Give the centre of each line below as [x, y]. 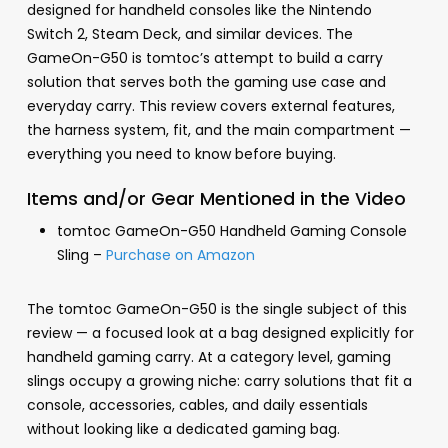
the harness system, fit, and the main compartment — [218, 129]
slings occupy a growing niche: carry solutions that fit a [219, 380]
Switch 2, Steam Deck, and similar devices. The [189, 33]
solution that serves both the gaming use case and [206, 81]
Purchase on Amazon [180, 254]
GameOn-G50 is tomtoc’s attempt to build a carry [204, 57]
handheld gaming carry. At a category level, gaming [208, 356]
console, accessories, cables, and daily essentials [197, 404]
